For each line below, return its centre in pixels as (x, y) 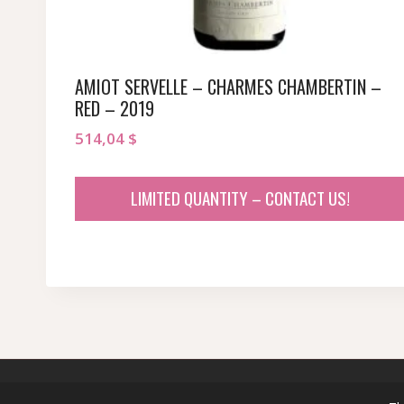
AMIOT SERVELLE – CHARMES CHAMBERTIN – (228, 87)
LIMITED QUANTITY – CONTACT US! (240, 198)
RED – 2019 (115, 109)
